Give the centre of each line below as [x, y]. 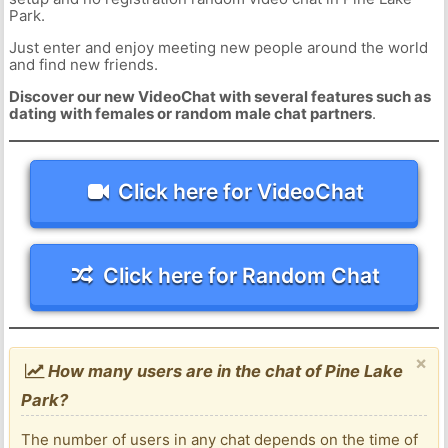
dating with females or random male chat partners [190, 114]
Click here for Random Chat [241, 275]
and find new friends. [83, 65]
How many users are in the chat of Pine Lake [224, 371]
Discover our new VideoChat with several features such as [219, 97]
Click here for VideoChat [241, 191]
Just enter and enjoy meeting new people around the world [218, 48]
